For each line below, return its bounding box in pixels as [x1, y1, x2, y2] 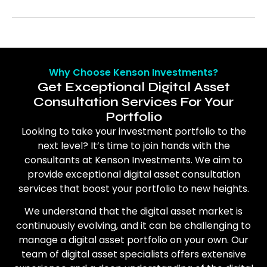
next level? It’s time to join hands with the [37, 138, 230, 153]
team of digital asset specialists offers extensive [21, 247, 246, 261]
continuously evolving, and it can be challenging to [16, 218, 251, 232]
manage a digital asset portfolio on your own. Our [18, 232, 249, 247]
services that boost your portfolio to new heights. [18, 181, 249, 195]
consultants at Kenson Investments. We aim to [24, 153, 243, 167]
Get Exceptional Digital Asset [37, 79, 230, 95]
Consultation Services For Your [33, 94, 234, 110]
